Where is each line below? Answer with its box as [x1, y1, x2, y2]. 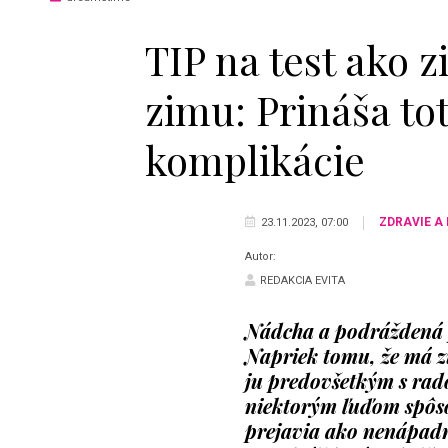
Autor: [244, 249, 276, 263]
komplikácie [144, 132, 365, 186]
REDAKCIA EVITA [259, 273, 345, 287]
